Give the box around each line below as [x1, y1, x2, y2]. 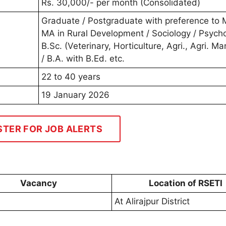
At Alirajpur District [115, 196, 190, 207]
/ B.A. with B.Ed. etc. [41, 53, 125, 64]
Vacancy [20, 178, 57, 189]
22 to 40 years [41, 72, 100, 82]
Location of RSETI [148, 178, 222, 189]
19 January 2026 [41, 90, 109, 100]
